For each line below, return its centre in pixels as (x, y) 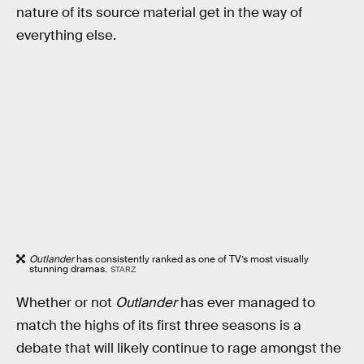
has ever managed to (246, 303)
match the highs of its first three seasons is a (159, 326)
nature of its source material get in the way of (159, 12)
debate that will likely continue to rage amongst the (179, 349)
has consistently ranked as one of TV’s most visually (191, 260)
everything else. (66, 35)
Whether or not (66, 303)
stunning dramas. (68, 269)
